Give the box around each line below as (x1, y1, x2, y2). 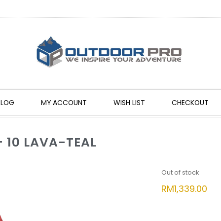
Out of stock (161, 168, 199, 177)
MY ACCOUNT (40, 98, 87, 108)
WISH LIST (113, 98, 145, 108)
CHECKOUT (171, 98, 209, 108)
